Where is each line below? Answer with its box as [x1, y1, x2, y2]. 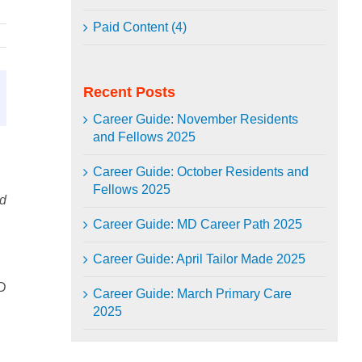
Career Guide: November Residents [93, 112, 298, 126]
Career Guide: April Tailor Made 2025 [93, 252, 305, 266]
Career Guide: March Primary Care [93, 287, 292, 301]
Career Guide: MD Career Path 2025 [93, 217, 302, 231]
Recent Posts [83, 84, 175, 100]
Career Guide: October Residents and [93, 165, 309, 179]
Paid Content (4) [93, 20, 187, 34]
